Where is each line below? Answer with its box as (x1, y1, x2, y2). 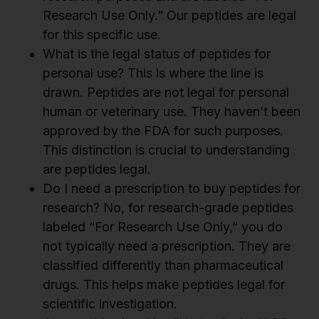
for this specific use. (43, 27, 161, 43)
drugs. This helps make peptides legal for (43, 277, 285, 293)
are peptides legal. (43, 162, 151, 177)
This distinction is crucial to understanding (43, 142, 290, 158)
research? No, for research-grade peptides (43, 200, 293, 216)
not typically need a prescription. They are (43, 239, 291, 254)
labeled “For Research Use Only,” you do (43, 219, 283, 235)
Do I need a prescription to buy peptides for (43, 181, 300, 197)
